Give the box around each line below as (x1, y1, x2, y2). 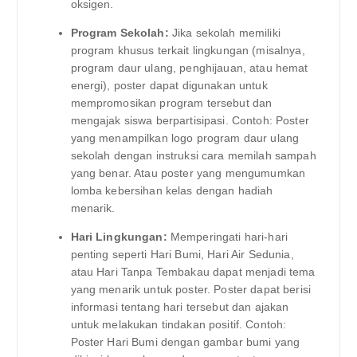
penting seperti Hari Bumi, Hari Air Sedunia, (70, 248, 294, 261)
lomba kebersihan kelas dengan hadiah (70, 183, 273, 197)
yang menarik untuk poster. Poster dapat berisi (70, 283, 311, 296)
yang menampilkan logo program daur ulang (70, 131, 300, 144)
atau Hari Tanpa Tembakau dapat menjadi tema (70, 265, 316, 279)
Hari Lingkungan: (70, 230, 167, 244)
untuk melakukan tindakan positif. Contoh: (70, 318, 287, 331)
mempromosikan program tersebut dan (70, 96, 273, 109)
